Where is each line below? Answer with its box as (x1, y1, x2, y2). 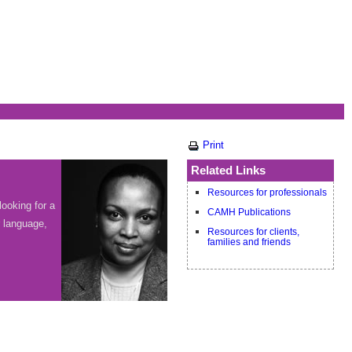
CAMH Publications (207, 207, 291, 217)
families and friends (207, 237, 291, 249)
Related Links (191, 163, 266, 177)
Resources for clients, (207, 227, 299, 236)
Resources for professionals (207, 188, 327, 197)
